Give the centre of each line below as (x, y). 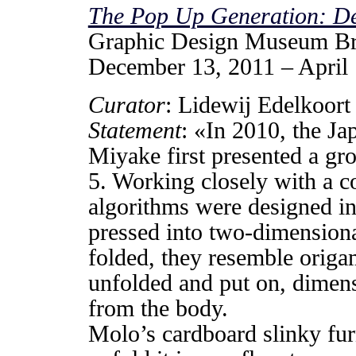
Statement (134, 130)
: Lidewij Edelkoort (257, 104)
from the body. (158, 308)
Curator (126, 104)
